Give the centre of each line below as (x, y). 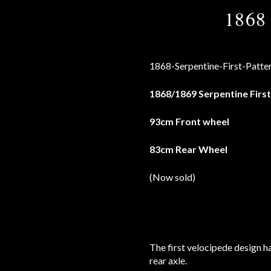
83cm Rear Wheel (188, 149)
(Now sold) (172, 177)
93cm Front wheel (189, 121)
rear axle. (168, 260)
